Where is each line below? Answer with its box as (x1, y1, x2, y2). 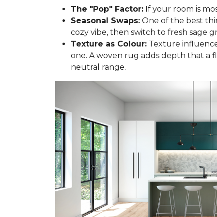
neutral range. (71, 62, 126, 72)
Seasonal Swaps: (71, 16, 140, 25)
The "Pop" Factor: (71, 4, 143, 14)
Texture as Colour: (71, 39, 147, 48)
